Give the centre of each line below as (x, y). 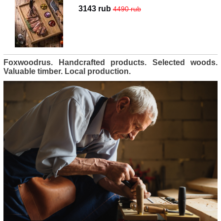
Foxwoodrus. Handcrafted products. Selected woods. (110, 63)
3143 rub (95, 9)
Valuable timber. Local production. (67, 72)
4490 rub (127, 9)
